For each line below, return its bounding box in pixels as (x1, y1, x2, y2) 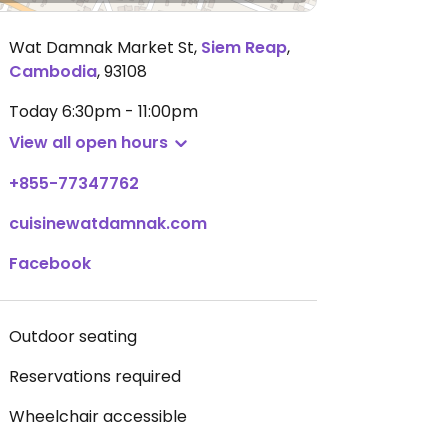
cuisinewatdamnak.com (9, 212, 207, 235)
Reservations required (9, 365, 181, 388)
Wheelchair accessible (9, 405, 187, 428)
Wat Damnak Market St (9, 36, 194, 59)
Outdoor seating (9, 325, 137, 348)
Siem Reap (201, 36, 287, 59)
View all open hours (9, 131, 168, 154)
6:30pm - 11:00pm (62, 100, 198, 123)
